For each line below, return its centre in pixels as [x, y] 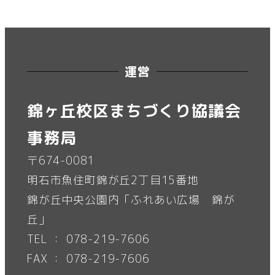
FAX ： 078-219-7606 [88, 259]
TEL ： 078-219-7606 [88, 239]
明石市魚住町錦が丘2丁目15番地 [113, 180]
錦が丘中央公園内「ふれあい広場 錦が [131, 200]
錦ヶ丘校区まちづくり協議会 [134, 111]
